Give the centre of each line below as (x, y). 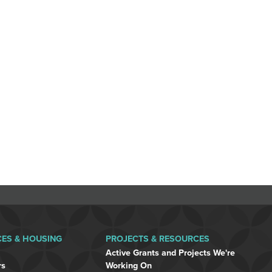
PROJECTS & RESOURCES (158, 239)
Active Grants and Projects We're (170, 253)
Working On (129, 266)
